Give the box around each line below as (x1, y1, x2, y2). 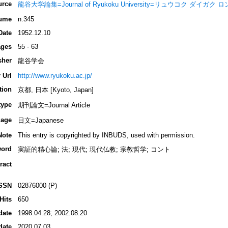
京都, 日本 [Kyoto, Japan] (17, 86, 94, 94)
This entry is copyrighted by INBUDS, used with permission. (17, 131, 195, 139)
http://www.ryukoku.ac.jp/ (17, 72, 92, 80)
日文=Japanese (17, 117, 64, 125)
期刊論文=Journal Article (17, 101, 90, 109)
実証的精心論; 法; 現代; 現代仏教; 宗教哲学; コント (17, 146, 170, 154)
